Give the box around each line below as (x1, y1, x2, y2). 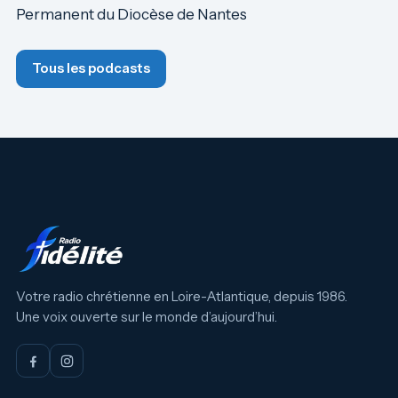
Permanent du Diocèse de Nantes (16, 5, 247, 23)
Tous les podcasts (32, 60, 150, 76)
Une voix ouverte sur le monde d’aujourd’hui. (16, 309, 277, 325)
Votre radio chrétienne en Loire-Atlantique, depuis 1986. (16, 289, 347, 305)
